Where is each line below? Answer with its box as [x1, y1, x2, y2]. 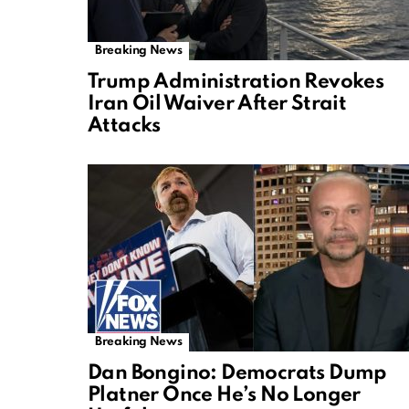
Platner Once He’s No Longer [88, 385, 361, 406]
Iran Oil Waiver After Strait [88, 94, 347, 115]
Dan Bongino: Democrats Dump [88, 363, 387, 384]
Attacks [88, 116, 161, 137]
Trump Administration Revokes [88, 72, 384, 93]
